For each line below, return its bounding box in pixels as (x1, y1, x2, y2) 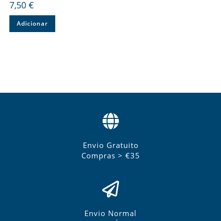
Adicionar (16, 19, 48, 28)
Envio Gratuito (82, 140, 139, 150)
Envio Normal (84, 208, 137, 218)
